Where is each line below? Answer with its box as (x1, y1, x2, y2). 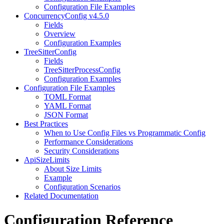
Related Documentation (24, 191, 98, 200)
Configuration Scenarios (44, 182, 120, 191)
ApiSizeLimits (24, 155, 69, 164)
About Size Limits (44, 164, 101, 173)
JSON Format (44, 110, 88, 119)
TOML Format (44, 92, 91, 101)
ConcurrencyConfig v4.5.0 (24, 11, 109, 20)
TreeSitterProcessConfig (44, 65, 120, 74)
